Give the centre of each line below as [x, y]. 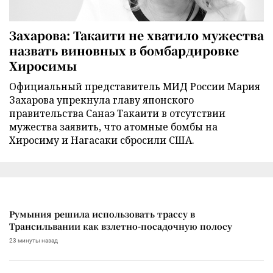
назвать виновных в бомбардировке [124, 50]
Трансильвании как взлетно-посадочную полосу [121, 226]
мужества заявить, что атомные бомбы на [113, 126]
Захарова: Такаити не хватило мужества [136, 35]
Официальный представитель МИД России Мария [135, 86]
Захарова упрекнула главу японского [101, 100]
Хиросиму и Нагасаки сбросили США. [102, 140]
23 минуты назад [34, 240]
